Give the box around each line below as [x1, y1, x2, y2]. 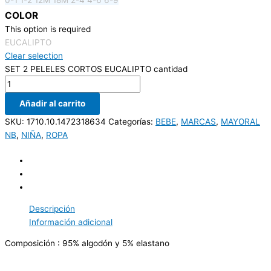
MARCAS [181, 116, 216, 126]
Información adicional [29, 217, 113, 227]
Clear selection [5, 50, 63, 60]
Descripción [29, 203, 75, 214]
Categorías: [108, 116, 155, 126]
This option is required [5, 24, 91, 34]
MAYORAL [221, 116, 260, 126]
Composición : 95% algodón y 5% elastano [5, 238, 169, 249]
